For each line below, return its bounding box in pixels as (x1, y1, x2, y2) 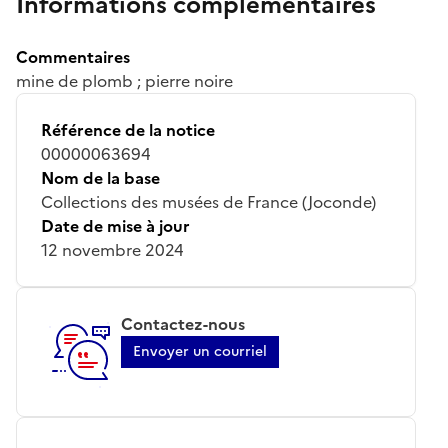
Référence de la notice (41, 117, 215, 142)
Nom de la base (41, 165, 160, 190)
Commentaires (16, 44, 130, 69)
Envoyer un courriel (133, 340, 267, 362)
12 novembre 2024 (41, 237, 184, 262)
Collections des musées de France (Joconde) (41, 189, 376, 214)
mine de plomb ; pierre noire (16, 68, 233, 93)
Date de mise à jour (41, 213, 190, 238)
